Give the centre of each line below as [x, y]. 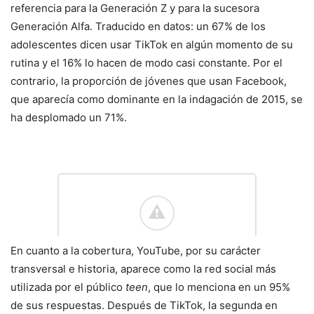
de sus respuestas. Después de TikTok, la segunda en [144, 306]
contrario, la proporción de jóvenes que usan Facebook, [149, 81]
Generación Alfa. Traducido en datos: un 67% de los [138, 27]
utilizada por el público [68, 287]
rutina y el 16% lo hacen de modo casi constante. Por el [146, 63]
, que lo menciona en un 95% [219, 287]
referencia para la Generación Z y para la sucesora [135, 8]
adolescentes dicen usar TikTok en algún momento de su [152, 45]
